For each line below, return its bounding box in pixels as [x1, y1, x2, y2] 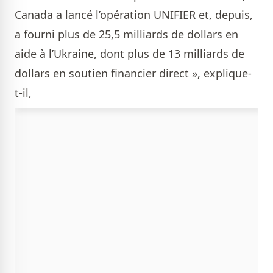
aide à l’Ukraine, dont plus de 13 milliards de [15, 46, 244, 62]
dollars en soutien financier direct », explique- [15, 66, 252, 81]
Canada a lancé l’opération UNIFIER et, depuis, [15, 7, 253, 23]
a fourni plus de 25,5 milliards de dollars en [15, 27, 238, 42]
